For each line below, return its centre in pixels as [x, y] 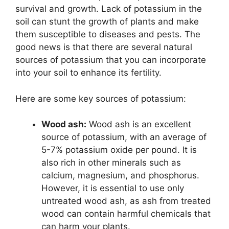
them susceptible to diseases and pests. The [108, 35]
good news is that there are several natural [104, 47]
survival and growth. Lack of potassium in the [109, 9]
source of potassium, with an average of [124, 137]
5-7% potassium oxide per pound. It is [119, 150]
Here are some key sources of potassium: [101, 98]
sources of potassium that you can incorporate [111, 60]
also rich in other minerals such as [111, 163]
